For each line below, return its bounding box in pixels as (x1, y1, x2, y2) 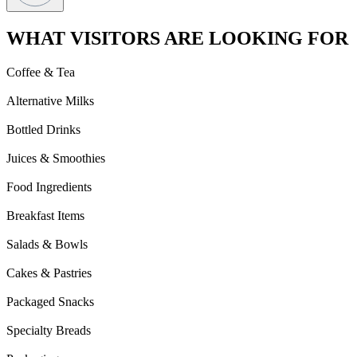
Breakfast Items (6, 208, 84, 222)
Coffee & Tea (6, 65, 75, 79)
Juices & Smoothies (6, 151, 105, 165)
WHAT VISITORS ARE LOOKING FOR (6, 27, 348, 49)
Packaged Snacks (6, 294, 94, 308)
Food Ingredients (6, 179, 92, 194)
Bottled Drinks (6, 122, 80, 136)
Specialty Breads (6, 323, 91, 337)
